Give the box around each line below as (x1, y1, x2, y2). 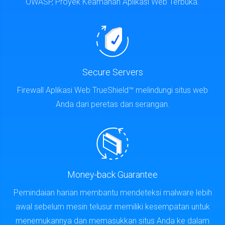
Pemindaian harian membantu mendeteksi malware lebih (13, 185, 212, 194)
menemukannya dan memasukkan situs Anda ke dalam (16, 213, 209, 222)
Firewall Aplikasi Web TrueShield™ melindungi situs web (17, 82, 208, 92)
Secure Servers (82, 64, 143, 74)
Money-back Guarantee (67, 166, 158, 177)
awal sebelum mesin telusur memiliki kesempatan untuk (15, 199, 210, 208)
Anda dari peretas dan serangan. (55, 96, 170, 106)
